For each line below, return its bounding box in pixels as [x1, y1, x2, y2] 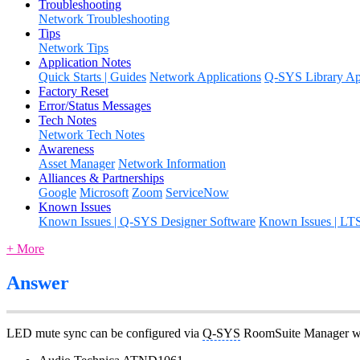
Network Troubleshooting [39, 11, 170, 26]
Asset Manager [39, 156, 115, 170]
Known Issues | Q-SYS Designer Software [39, 214, 256, 228]
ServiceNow [166, 185, 229, 199]
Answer [6, 272, 69, 293]
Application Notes [39, 55, 131, 69]
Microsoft [80, 185, 129, 199]
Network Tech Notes [39, 127, 145, 141]
